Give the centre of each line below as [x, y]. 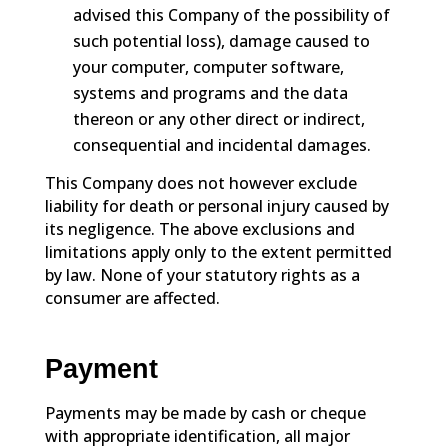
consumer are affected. [132, 297]
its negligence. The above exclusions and [199, 228]
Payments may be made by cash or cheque [205, 412]
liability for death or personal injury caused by [216, 205]
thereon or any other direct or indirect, [218, 118]
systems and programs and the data [210, 92]
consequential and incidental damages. [221, 144]
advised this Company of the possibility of [231, 14]
